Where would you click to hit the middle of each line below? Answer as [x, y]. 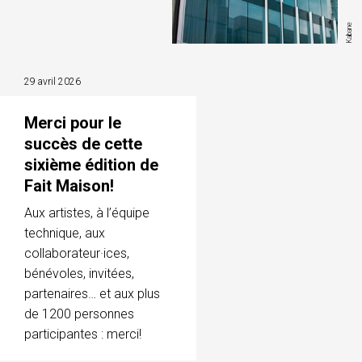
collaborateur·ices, [77, 253]
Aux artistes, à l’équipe [87, 213]
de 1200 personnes [79, 314]
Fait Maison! [69, 185]
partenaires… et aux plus [92, 293]
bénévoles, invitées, [79, 273]
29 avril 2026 [53, 81]
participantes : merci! [83, 334]
